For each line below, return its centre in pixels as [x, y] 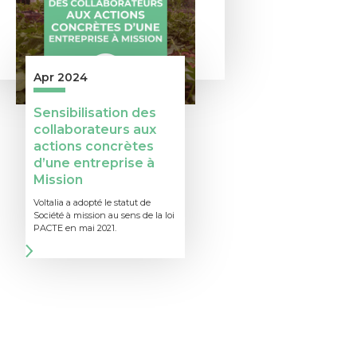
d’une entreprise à [94, 163]
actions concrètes [94, 146]
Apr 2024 [61, 77]
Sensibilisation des [95, 113]
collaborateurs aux [95, 129]
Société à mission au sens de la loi [104, 215]
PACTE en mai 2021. [75, 228]
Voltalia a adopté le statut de [92, 202]
